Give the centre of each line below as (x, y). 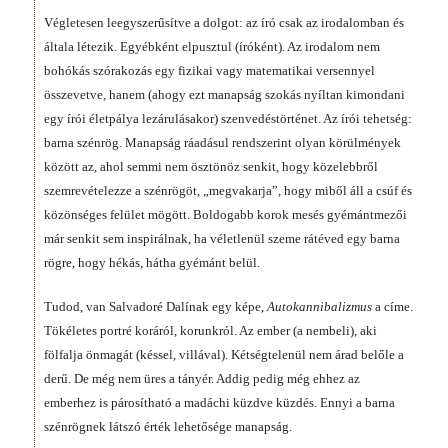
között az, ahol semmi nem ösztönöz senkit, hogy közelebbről (211, 167)
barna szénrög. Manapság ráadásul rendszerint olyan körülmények (222, 143)
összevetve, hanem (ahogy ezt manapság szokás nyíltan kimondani (224, 95)
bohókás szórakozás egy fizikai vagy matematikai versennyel (209, 71)
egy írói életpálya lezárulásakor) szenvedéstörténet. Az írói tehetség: (228, 119)
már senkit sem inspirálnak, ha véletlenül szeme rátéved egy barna (222, 239)
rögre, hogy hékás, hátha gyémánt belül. (152, 263)
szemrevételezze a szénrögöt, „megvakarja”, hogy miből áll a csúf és (228, 191)
